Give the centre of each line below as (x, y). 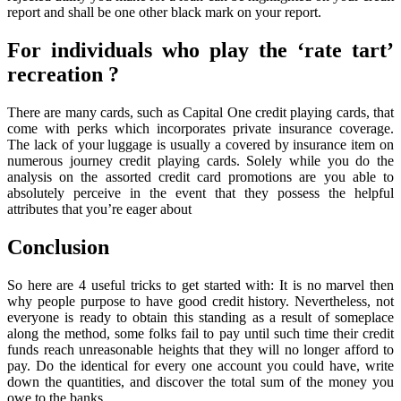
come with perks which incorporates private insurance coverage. (200, 128)
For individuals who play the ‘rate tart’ (200, 50)
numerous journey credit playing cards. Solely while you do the (200, 160)
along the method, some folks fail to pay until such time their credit (200, 333)
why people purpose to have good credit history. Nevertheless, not (200, 301)
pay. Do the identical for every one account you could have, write (200, 365)
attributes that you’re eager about (99, 209)
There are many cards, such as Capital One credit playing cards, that (200, 112)
